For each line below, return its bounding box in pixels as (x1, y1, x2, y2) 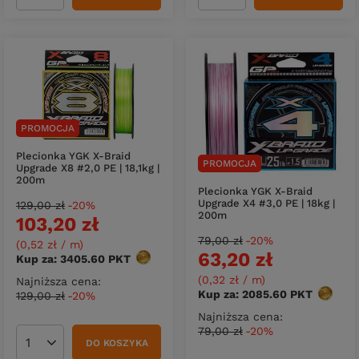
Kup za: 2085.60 (198, 288, 287, 301)
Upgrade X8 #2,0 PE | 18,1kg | (16, 161, 159, 174)
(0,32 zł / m (198, 273, 261, 287)
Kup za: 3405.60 (16, 252, 105, 265)
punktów (131, 252, 181, 265)
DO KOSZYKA (85, 337, 148, 349)
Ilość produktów (27, 341, 116, 355)
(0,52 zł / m (16, 237, 79, 251)
